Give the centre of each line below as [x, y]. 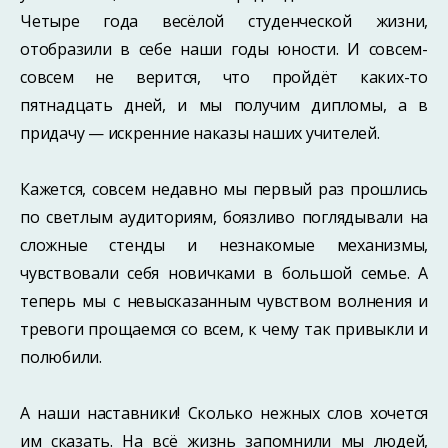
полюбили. [61, 357]
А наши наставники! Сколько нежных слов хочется [224, 413]
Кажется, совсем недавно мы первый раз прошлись [224, 189]
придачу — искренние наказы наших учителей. [200, 133]
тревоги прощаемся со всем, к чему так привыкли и [224, 329]
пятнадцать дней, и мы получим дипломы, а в [224, 105]
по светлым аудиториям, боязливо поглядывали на [224, 217]
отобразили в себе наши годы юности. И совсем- [224, 49]
